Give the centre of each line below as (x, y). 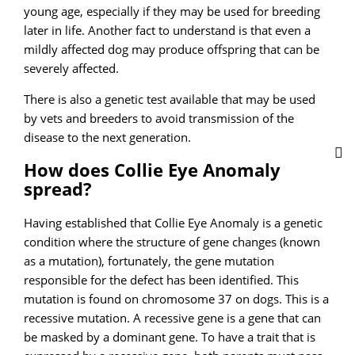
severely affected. (73, 69)
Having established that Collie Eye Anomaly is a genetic (174, 222)
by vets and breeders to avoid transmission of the (159, 118)
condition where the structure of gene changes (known (172, 241)
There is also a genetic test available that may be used (170, 99)
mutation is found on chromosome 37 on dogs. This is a (177, 298)
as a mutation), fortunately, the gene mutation (149, 260)
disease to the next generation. (108, 137)
